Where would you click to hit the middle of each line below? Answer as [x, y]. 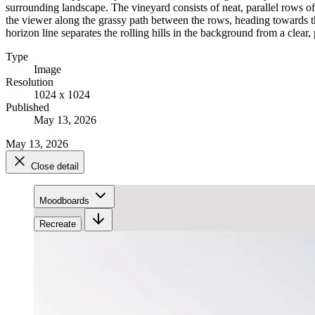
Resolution [30, 82]
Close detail [55, 166]
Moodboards [64, 200]
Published [27, 107]
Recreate [58, 224]
